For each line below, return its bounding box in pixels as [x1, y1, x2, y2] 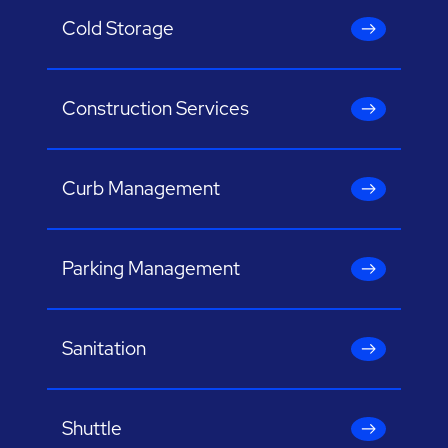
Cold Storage [62, 16, 175, 42]
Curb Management [62, 176, 221, 202]
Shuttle [62, 416, 123, 442]
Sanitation [62, 336, 147, 362]
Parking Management [62, 256, 241, 282]
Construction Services [62, 96, 250, 122]
